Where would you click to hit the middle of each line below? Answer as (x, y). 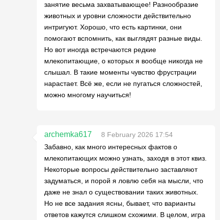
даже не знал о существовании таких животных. (121, 192)
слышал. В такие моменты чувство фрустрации (120, 72)
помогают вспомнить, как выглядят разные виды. (123, 38)
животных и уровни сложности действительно (118, 16)
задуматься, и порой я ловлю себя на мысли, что (124, 181)
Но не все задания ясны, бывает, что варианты (120, 203)
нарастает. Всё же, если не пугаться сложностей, (123, 83)
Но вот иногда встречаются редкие (100, 50)
